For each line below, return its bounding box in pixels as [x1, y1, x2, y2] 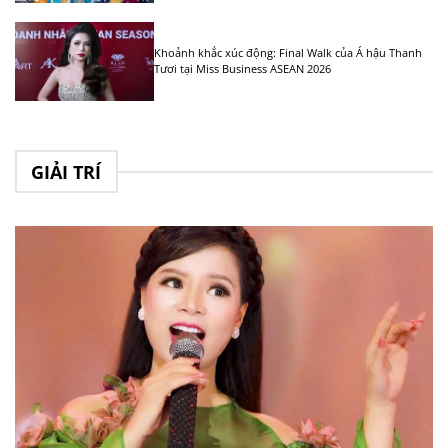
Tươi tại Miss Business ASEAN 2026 [154, 60, 332, 76]
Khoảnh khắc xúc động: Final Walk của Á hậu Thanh [154, 44, 423, 60]
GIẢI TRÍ [31, 159, 102, 184]
